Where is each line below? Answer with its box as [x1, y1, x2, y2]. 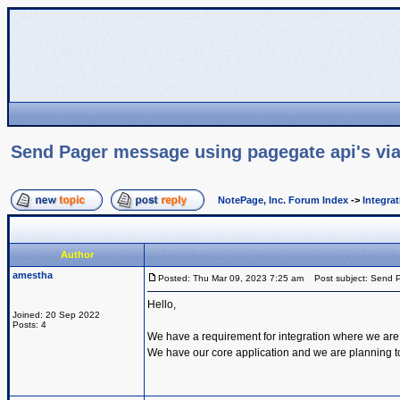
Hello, [147, 298, 176, 311]
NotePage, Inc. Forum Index [218, 195, 348, 205]
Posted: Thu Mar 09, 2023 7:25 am [158, 273, 304, 283]
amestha [12, 270, 53, 280]
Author [60, 249, 94, 260]
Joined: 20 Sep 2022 [12, 310, 100, 320]
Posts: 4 [12, 320, 46, 329]
